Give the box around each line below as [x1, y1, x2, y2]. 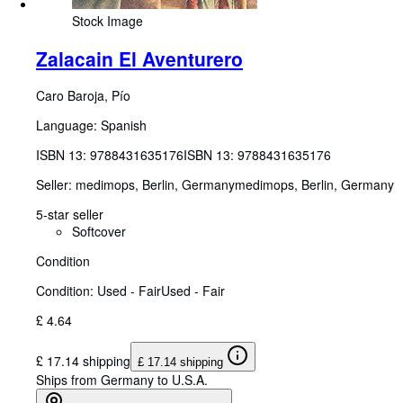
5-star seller [36, 204, 103, 223]
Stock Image [72, 12, 143, 31]
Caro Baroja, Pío [36, 85, 130, 104]
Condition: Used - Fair [36, 281, 161, 300]
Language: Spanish [36, 115, 147, 134]
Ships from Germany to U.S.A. [36, 370, 208, 389]
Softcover [72, 221, 126, 240]
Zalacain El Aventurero [36, 44, 243, 72]
